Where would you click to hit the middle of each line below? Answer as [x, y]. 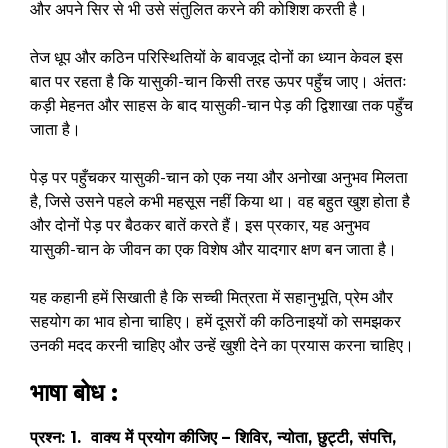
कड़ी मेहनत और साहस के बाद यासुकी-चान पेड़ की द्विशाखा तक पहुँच [221, 106]
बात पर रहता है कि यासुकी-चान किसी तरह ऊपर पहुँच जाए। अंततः [218, 82]
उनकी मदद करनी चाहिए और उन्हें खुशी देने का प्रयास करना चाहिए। [222, 346]
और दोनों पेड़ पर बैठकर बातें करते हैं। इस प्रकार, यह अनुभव [200, 226]
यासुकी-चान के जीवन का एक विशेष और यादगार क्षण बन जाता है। [213, 250]
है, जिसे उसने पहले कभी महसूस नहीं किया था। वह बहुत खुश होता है [220, 202]
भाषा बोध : [74, 393]
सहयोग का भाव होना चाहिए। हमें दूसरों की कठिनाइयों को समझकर [215, 322]
